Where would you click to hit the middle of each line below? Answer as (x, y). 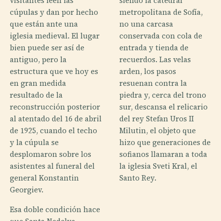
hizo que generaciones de (165, 142)
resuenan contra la (153, 83)
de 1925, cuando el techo (54, 130)
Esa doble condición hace (55, 209)
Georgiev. (27, 189)
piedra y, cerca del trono (163, 95)
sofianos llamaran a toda (163, 154)
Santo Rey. (138, 178)
